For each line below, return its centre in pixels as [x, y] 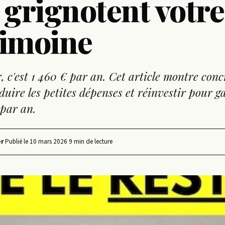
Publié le [17, 141]
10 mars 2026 [48, 141]
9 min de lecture [91, 141]
